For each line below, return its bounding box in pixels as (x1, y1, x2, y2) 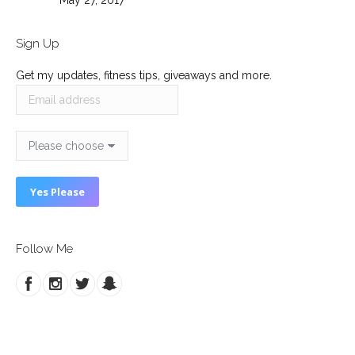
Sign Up (16, 36, 59, 52)
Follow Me (16, 242, 73, 257)
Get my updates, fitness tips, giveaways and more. (16, 69, 272, 82)
